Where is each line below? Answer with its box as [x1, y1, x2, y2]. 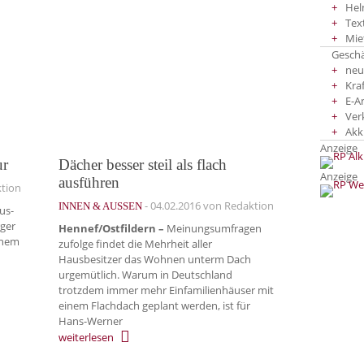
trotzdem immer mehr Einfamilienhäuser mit [58, 283, 274, 298]
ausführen [58, 173, 119, 191]
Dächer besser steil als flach [58, 155, 227, 173]
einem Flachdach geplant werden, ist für [58, 298, 250, 314]
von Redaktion [201, 197, 274, 213]
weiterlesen [58, 330, 114, 344]
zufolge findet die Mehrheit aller [58, 236, 212, 252]
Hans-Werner [58, 314, 123, 329]
